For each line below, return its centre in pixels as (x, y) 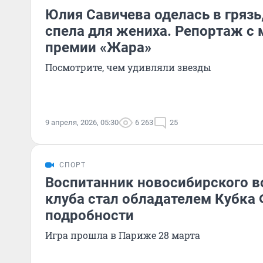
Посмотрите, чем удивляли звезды (128, 67)
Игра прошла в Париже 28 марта (123, 235)
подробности (90, 215)
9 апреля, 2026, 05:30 (82, 122)
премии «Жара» (98, 48)
